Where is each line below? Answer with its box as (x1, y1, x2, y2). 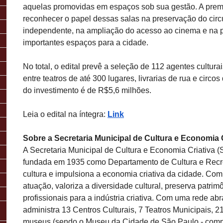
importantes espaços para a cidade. (23, 38, 148, 47)
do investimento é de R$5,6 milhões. (23, 86, 151, 95)
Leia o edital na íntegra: (23, 110, 108, 118)
